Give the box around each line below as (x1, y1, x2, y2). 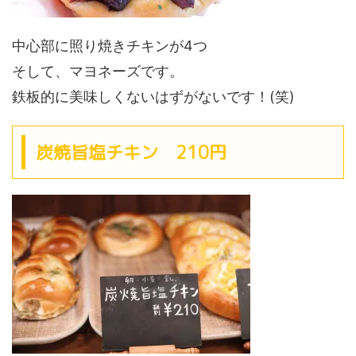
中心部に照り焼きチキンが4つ (12, 37, 207, 55)
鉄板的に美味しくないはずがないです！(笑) (12, 88, 295, 106)
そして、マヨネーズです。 (12, 63, 184, 80)
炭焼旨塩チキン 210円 (35, 140, 226, 165)
